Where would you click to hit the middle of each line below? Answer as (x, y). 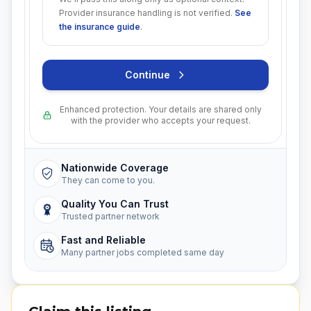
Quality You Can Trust (115, 204)
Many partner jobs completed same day (143, 252)
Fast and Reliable (103, 240)
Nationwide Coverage (115, 168)
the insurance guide (99, 27)
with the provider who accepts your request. (160, 120)
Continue (147, 75)
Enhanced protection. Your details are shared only (160, 109)
